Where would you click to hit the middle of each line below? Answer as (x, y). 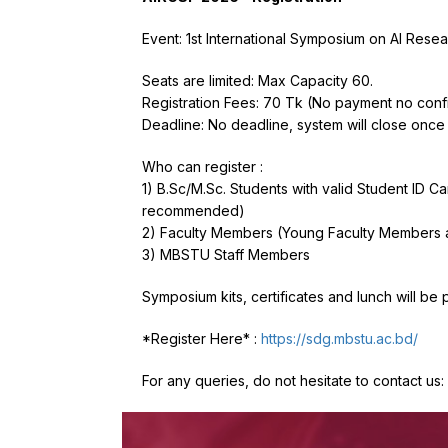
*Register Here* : (201, 338)
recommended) (193, 210)
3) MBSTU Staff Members (226, 254)
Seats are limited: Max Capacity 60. (257, 80)
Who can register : (202, 166)
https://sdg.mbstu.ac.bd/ (339, 338)
